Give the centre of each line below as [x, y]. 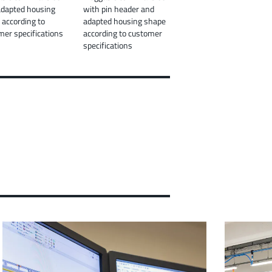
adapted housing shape [124, 21]
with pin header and [119, 8]
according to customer [123, 33]
